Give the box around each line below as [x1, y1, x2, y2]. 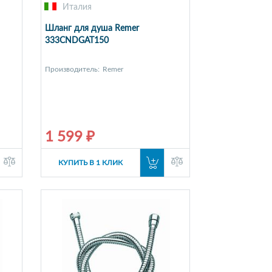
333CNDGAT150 [44, 36, 109, 46]
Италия [62, 3, 92, 12]
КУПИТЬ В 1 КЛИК [58, 159, 123, 167]
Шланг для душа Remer [44, 24, 139, 33]
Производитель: [44, 66, 100, 73]
